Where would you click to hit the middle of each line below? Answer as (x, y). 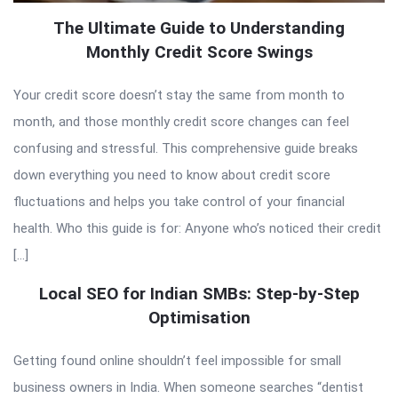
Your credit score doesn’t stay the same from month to (179, 96)
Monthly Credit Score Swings (199, 52)
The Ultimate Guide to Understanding (199, 28)
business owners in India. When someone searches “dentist (188, 388)
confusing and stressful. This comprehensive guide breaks (186, 149)
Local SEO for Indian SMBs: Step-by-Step (199, 294)
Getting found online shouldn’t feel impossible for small (177, 361)
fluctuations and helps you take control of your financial (179, 202)
